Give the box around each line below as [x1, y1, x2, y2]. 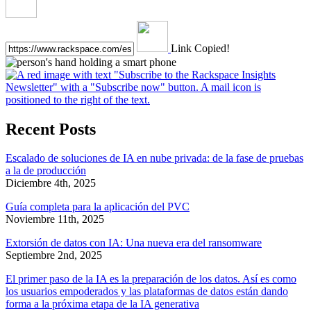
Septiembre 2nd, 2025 [6, 249, 102, 262]
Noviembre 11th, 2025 [6, 213, 104, 226]
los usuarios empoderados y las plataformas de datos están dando [6, 285, 288, 298]
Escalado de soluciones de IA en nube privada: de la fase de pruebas [6, 152, 303, 165]
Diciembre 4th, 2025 [6, 177, 96, 190]
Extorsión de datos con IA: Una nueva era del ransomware [6, 237, 262, 249]
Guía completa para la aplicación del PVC [6, 201, 190, 213]
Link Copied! [171, 42, 230, 54]
